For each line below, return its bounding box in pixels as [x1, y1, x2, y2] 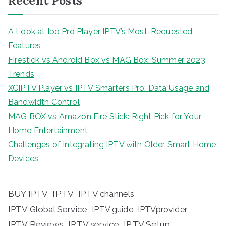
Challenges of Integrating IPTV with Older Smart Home [8, 140, 216, 150]
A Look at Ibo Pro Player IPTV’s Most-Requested [8, 27, 193, 37]
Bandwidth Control [8, 97, 80, 107]
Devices [8, 154, 39, 164]
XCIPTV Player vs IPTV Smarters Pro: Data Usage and [8, 83, 210, 93]
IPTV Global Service [8, 204, 88, 215]
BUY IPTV [8, 189, 48, 199]
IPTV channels [78, 189, 135, 199]
